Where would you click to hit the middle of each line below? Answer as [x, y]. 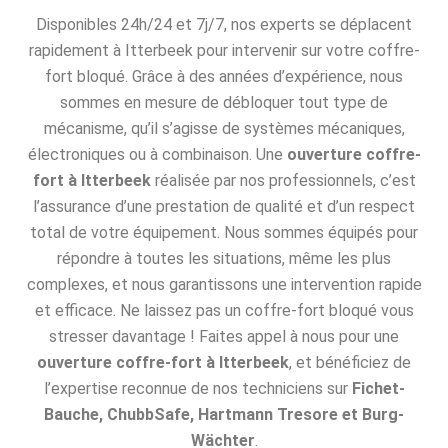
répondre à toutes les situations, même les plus [224, 259]
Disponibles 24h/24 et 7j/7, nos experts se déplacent [224, 25]
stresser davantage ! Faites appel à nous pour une [224, 337]
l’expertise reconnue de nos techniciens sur [197, 389]
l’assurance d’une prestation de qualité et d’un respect [224, 207]
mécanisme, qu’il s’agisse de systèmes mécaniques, [224, 129]
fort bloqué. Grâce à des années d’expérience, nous [224, 77]
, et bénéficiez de [350, 363]
